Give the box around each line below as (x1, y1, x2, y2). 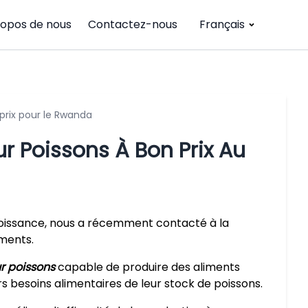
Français (199, 16, 245, 32)
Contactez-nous (88, 16, 177, 32)
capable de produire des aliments (55, 259, 240, 275)
